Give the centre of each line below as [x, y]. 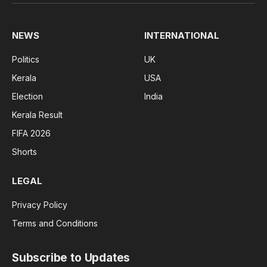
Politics [26, 59]
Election [27, 96]
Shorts [24, 151]
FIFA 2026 [31, 133]
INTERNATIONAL [182, 35]
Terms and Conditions [55, 223]
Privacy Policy [40, 204]
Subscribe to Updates [71, 257]
